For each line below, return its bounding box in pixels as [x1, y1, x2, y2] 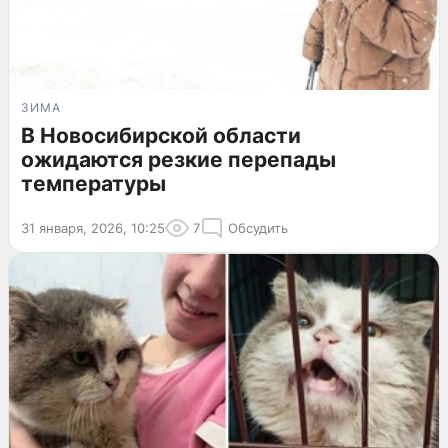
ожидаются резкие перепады [21, 146, 336, 172]
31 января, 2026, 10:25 [21, 219, 165, 236]
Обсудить [228, 219, 288, 236]
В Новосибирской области [21, 122, 301, 148]
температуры [21, 170, 166, 196]
